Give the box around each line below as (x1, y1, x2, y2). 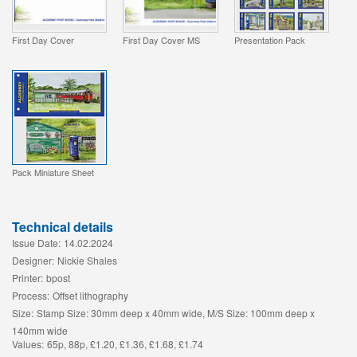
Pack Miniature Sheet (12, 166, 94, 179)
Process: (12, 288, 49, 303)
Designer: (12, 253, 54, 268)
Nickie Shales (57, 253, 117, 268)
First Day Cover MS (123, 33, 201, 46)
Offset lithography (53, 288, 128, 303)
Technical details (12, 218, 113, 237)
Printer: (12, 271, 43, 285)
